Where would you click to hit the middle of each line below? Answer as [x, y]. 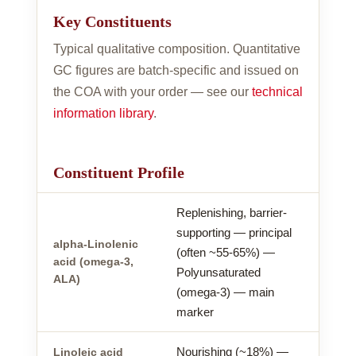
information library [103, 113]
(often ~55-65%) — [226, 252]
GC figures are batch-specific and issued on [176, 70]
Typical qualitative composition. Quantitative [177, 48]
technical [277, 91]
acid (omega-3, [93, 261]
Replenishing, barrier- [232, 212]
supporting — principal [234, 232]
